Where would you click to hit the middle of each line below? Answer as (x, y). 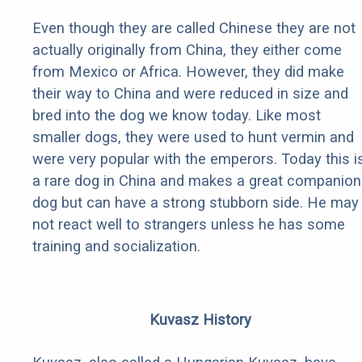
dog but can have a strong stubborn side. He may (196, 203)
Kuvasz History (200, 320)
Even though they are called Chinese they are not (194, 28)
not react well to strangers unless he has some (189, 225)
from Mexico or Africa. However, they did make (188, 72)
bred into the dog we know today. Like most (177, 116)
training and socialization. (116, 246)
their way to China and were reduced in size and (190, 94)
